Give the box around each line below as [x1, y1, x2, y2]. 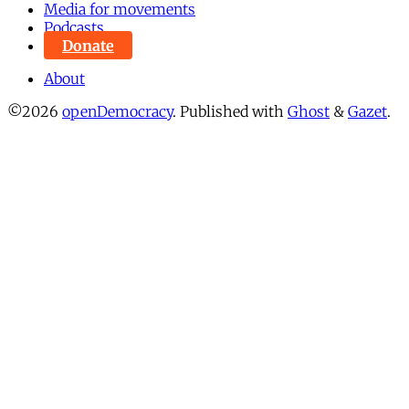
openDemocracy [62, 101, 173, 121]
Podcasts [44, 17, 104, 37]
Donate [62, 36, 114, 55]
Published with [180, 101, 288, 121]
